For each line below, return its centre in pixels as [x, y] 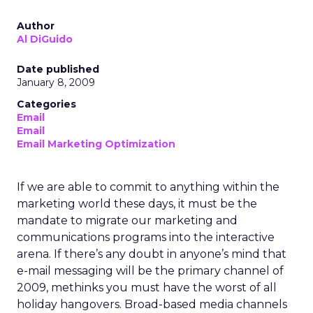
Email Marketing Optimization [96, 144]
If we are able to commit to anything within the [148, 187]
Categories [46, 104]
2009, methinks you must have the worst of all [147, 287]
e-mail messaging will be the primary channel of [150, 271]
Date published [58, 69]
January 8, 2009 [56, 82]
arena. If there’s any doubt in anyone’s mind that [152, 254]
